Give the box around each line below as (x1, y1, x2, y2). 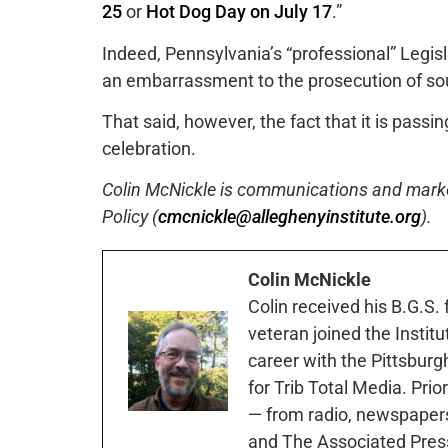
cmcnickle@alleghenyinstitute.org (158, 206, 421, 228)
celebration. (102, 137, 196, 159)
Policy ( (102, 206, 158, 228)
